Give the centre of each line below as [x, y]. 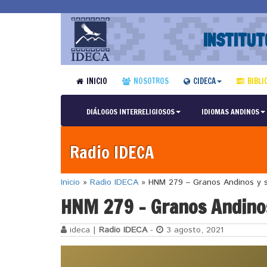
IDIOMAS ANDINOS [230, 111]
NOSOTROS [151, 81]
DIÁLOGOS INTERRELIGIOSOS [130, 111]
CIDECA [204, 81]
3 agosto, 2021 [193, 230]
